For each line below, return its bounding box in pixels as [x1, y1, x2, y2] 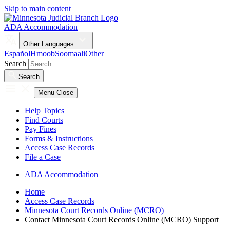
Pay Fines [25, 125, 56, 133]
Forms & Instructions [25, 134, 93, 143]
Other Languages [23, 40, 76, 48]
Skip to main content [4, 4, 71, 13]
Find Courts [25, 116, 63, 124]
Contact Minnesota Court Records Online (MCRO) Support [25, 215, 219, 224]
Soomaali [55, 49, 85, 58]
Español [4, 49, 30, 58]
